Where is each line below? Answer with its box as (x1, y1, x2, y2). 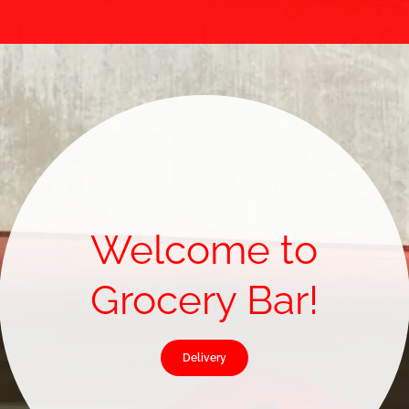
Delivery (182, 351, 226, 364)
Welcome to (90, 225, 319, 273)
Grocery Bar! (89, 276, 319, 323)
